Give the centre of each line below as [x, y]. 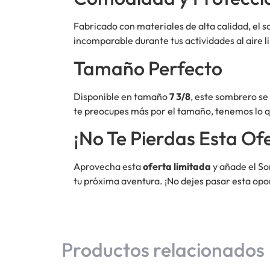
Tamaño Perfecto [148, 68]
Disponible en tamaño [121, 96]
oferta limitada [177, 167]
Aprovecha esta [108, 167]
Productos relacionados [163, 249]
